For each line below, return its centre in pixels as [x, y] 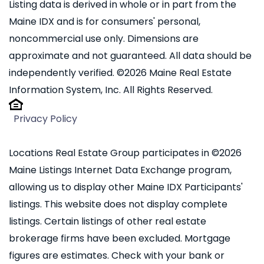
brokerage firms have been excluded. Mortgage [120, 239]
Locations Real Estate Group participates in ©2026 [125, 153]
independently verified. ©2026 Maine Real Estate [120, 73]
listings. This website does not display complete [118, 204]
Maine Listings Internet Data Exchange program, [120, 170]
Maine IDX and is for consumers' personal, [105, 22]
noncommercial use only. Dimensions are [104, 39]
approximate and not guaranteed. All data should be [130, 56]
